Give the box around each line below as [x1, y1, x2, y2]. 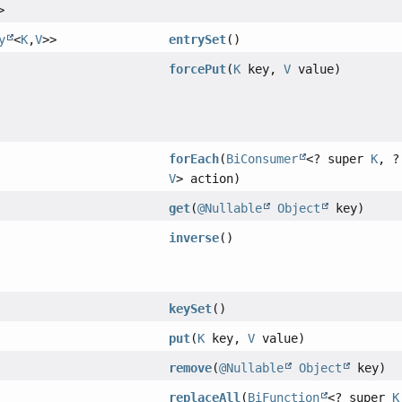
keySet [169, 301, 213, 316]
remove [169, 360, 213, 375]
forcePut [169, 61, 227, 76]
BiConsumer [226, 151, 299, 166]
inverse [169, 230, 220, 245]
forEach [169, 151, 220, 166]
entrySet [169, 31, 227, 47]
